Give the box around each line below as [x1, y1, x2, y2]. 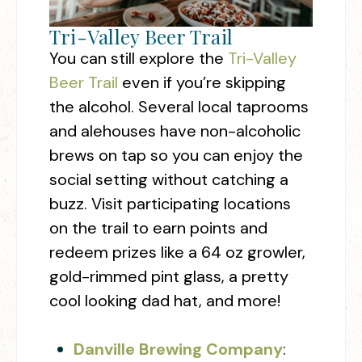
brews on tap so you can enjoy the [49, 144, 303, 166]
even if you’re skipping [118, 71, 286, 93]
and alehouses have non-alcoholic [49, 120, 301, 141]
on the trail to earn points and [49, 217, 267, 238]
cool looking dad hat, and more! [49, 289, 284, 311]
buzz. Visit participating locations [49, 192, 291, 214]
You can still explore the [49, 47, 228, 69]
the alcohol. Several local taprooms [49, 95, 309, 117]
